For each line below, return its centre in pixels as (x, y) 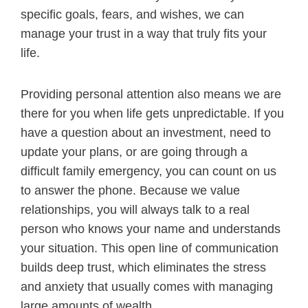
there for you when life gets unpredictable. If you (152, 114)
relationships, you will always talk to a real (135, 210)
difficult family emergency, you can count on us (148, 172)
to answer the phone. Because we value (130, 191)
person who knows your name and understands (151, 229)
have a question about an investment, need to (146, 133)
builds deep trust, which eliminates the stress (143, 268)
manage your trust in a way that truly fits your (144, 34)
